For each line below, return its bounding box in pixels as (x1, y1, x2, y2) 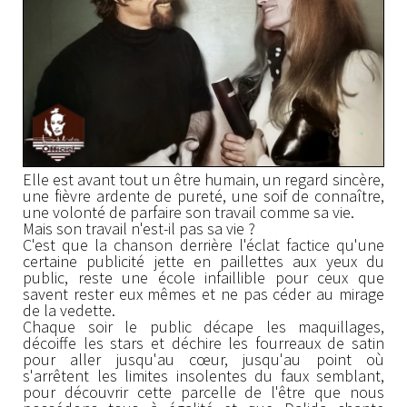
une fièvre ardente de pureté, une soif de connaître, (23, 185, 384, 207)
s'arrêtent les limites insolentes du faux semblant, (23, 365, 384, 387)
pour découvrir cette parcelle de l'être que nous (23, 382, 384, 403)
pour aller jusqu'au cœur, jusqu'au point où (23, 349, 384, 371)
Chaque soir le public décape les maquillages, (23, 316, 384, 338)
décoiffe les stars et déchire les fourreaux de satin (23, 333, 384, 354)
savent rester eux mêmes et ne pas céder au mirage (23, 283, 384, 305)
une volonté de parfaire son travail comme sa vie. (23, 202, 354, 223)
